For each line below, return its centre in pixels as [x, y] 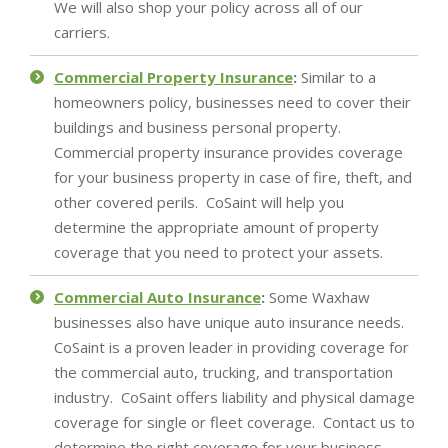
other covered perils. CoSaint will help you [199, 201]
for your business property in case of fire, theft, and [233, 176]
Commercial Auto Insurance [157, 296]
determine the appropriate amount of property [216, 226]
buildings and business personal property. [197, 126]
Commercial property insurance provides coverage [228, 151]
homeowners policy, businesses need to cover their [232, 101]
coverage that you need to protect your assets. [218, 251]
